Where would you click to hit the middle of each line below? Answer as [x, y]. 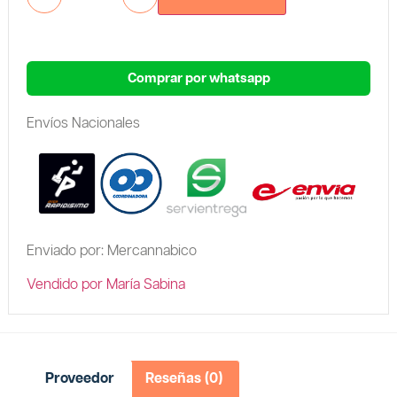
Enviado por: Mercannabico [111, 251]
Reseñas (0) [183, 378]
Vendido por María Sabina [105, 285]
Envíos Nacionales [83, 123]
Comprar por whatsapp [198, 78]
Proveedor [80, 378]
